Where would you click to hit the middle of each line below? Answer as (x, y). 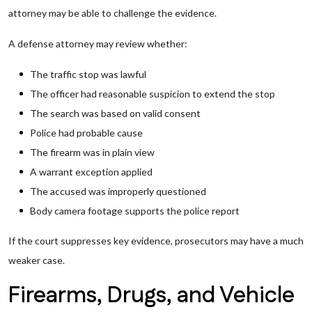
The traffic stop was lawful (88, 74)
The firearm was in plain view (92, 152)
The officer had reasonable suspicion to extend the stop (153, 94)
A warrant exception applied (91, 172)
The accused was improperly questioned (118, 191)
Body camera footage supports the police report (135, 211)
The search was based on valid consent (115, 113)
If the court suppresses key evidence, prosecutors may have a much (156, 241)
